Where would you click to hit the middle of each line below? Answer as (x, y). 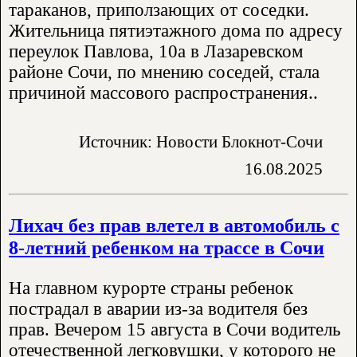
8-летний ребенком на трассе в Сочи (167, 248)
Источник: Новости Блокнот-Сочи (201, 142)
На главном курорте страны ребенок (151, 288)
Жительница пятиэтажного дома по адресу (176, 31)
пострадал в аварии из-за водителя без (158, 309)
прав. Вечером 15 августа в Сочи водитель (175, 330)
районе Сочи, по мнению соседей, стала (164, 73)
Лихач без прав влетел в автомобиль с (174, 226)
